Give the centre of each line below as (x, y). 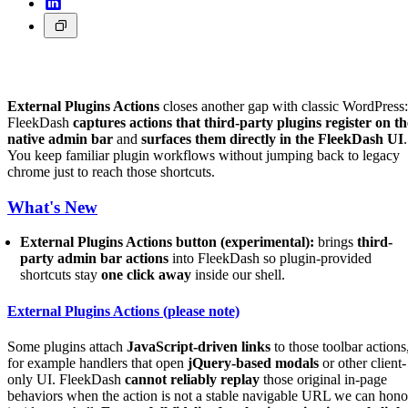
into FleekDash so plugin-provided (270, 259)
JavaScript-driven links (199, 346)
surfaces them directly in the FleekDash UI (272, 138)
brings (336, 242)
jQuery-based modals (253, 362)
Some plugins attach (67, 346)
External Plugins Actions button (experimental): (168, 242)
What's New (52, 207)
